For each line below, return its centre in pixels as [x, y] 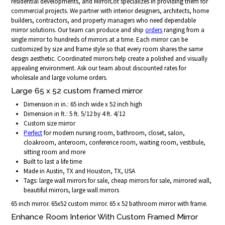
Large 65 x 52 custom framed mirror [77, 90]
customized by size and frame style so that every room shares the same [107, 49]
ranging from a [184, 30]
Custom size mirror [50, 123]
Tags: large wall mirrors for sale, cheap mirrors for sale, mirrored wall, [118, 180]
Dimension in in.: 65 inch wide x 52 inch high [83, 104]
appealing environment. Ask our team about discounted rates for [99, 68]
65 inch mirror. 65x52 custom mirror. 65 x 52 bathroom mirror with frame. [109, 204]
